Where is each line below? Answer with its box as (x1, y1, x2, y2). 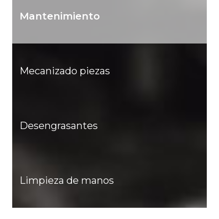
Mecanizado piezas (20, 65, 110, 77)
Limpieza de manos (20, 174, 114, 186)
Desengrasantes (20, 119, 98, 131)
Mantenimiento (20, 10, 100, 22)
